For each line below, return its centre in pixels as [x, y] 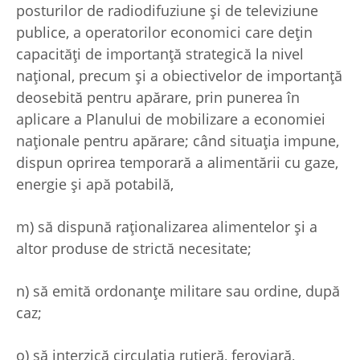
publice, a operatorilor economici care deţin [164, 33]
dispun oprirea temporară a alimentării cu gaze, [177, 163]
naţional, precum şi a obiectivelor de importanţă [179, 76]
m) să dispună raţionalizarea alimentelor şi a [167, 227]
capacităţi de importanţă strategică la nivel [160, 54]
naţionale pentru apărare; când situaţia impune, [178, 141]
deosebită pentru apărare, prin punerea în [158, 98]
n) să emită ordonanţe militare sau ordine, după [178, 291]
